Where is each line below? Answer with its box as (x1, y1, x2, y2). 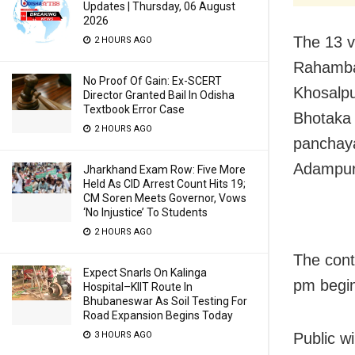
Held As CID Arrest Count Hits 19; (83, 177, 246, 190)
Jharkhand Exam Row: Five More (83, 163, 246, 176)
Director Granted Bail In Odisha (83, 89, 235, 101)
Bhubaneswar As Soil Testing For (83, 295, 247, 307)
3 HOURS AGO (92, 330, 152, 340)
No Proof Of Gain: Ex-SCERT (83, 74, 222, 87)
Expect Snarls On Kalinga (83, 266, 207, 279)
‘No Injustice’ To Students (83, 206, 208, 219)
